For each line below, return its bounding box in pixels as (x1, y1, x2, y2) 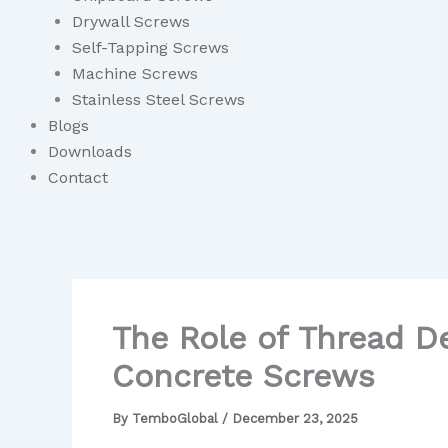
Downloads (48, 142, 132, 161)
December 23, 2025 (232, 411, 358, 426)
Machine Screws (72, 64, 198, 83)
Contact (48, 168, 108, 187)
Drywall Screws (72, 12, 190, 31)
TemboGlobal (132, 411, 222, 426)
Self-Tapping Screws (72, 38, 229, 57)
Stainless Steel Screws (72, 90, 245, 109)
